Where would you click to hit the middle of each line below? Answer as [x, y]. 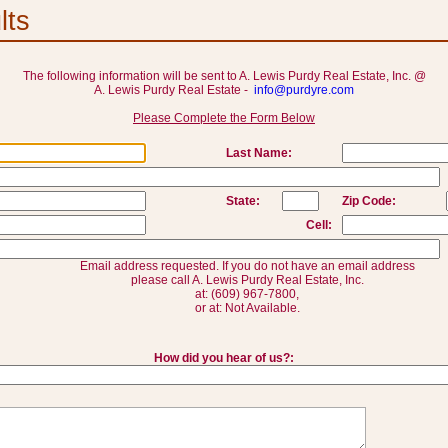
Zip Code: [368, 201]
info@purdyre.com [304, 90]
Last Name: [258, 153]
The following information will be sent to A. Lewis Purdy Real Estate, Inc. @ [224, 76]
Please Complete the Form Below [224, 118]
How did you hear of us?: [224, 358]
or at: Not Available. [247, 308]
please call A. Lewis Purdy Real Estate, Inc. [247, 280]
